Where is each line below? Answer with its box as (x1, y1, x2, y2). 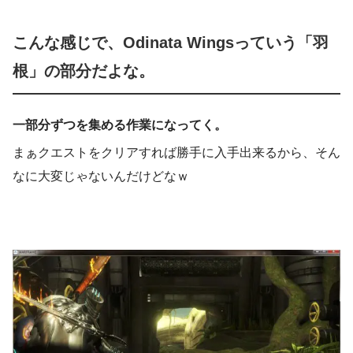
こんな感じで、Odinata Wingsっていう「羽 (13, 33, 329, 51)
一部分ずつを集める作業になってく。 (13, 117, 227, 132)
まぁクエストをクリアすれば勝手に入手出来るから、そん (13, 145, 340, 159)
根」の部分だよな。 (13, 61, 154, 80)
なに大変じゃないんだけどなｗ (13, 169, 189, 183)
